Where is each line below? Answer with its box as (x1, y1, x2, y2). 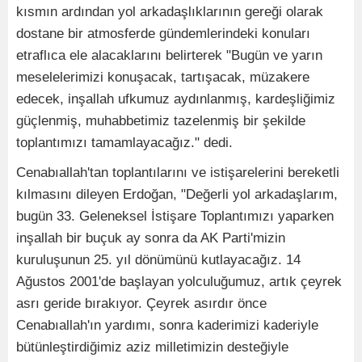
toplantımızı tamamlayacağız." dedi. (16, 135, 233, 151)
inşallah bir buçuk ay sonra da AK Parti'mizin (16, 230, 285, 246)
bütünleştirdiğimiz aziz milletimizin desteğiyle (16, 339, 288, 356)
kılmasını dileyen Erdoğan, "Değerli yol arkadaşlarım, (16, 187, 338, 203)
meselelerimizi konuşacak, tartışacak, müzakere (16, 69, 309, 86)
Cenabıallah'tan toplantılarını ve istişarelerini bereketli (16, 165, 339, 181)
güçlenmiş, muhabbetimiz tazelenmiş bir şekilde (16, 113, 305, 129)
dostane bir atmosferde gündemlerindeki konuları (16, 26, 310, 42)
